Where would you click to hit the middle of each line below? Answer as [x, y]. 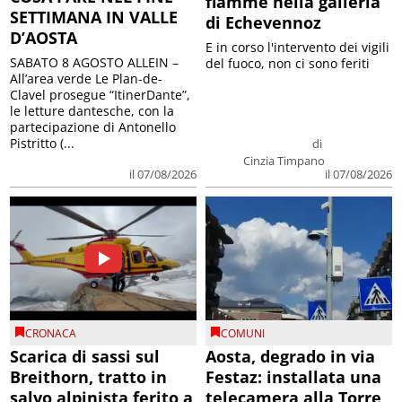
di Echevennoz [263, 22]
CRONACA [51, 334]
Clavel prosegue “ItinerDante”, [100, 94]
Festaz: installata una [293, 377]
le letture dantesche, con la [92, 110]
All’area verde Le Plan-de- [87, 78]
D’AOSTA [44, 37]
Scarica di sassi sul [85, 357]
